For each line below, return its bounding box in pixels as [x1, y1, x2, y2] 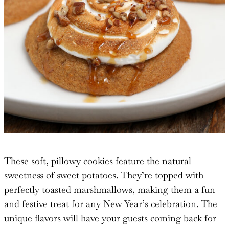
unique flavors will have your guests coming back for [4, 212, 216, 224]
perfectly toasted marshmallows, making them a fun [4, 183, 215, 195]
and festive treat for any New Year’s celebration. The [4, 197, 217, 210]
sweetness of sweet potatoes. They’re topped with [4, 169, 203, 181]
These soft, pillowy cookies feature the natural [4, 154, 191, 167]
